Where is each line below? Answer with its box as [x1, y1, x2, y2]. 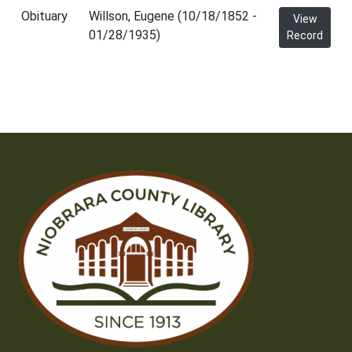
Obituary [21, 9, 68, 24]
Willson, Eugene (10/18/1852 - [89, 9, 257, 24]
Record [287, 29, 323, 42]
